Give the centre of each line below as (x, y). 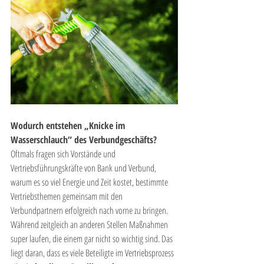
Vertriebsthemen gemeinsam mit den (67, 196)
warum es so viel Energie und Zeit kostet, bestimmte (90, 182)
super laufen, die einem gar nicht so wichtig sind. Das (93, 238)
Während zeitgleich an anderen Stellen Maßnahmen (90, 224)
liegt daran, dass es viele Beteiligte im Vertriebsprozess (93, 253)
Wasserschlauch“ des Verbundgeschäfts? (84, 139)
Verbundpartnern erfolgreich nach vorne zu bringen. (90, 210)
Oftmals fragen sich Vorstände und (64, 154)
